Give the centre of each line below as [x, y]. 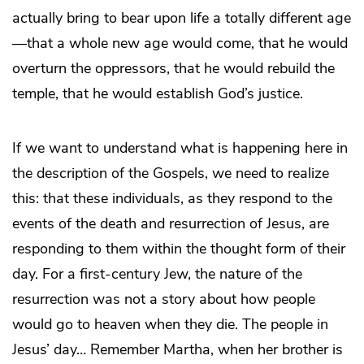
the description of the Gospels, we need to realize [171, 173]
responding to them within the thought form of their [179, 248]
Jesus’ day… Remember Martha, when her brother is [178, 349]
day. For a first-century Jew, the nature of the [157, 273]
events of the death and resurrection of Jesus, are [171, 223]
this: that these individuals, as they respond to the [172, 198]
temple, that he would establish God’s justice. [158, 93]
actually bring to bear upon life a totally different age [182, 17]
